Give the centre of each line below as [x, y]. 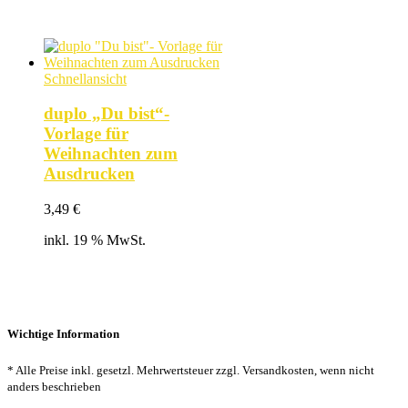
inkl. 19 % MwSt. [95, 240]
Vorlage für [86, 134]
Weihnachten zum [111, 154]
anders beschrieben [54, 387]
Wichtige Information [63, 334]
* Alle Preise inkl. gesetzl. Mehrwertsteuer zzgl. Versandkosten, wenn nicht [191, 371]
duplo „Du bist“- [107, 114]
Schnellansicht [85, 78]
